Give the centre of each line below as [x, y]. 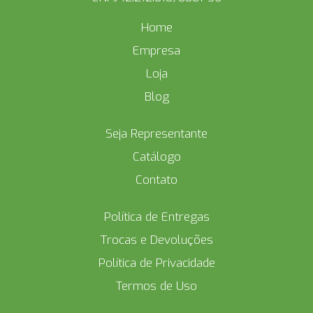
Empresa [156, 51]
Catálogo [156, 157]
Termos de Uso [156, 286]
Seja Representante [156, 134]
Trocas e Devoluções [156, 240]
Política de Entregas [156, 217]
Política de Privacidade [156, 263]
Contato [156, 180]
